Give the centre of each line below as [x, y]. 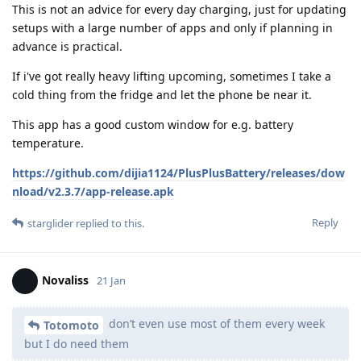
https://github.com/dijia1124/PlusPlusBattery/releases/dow [178, 173]
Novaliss [65, 280]
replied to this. [109, 224]
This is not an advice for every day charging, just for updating [179, 10]
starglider [50, 224]
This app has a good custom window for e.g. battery [153, 125]
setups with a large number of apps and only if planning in [172, 28]
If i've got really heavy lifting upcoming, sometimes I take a [172, 77]
